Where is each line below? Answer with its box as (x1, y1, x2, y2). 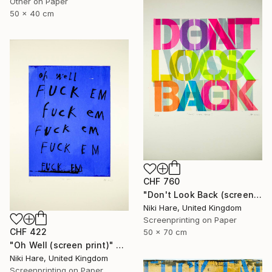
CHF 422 (10, 226, 47, 237)
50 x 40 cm (10, 8, 54, 19)
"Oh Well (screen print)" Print (116, 240, 124, 251)
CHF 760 (143, 176, 180, 187)
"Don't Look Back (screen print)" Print (253, 189, 262, 200)
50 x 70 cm (143, 227, 187, 237)
